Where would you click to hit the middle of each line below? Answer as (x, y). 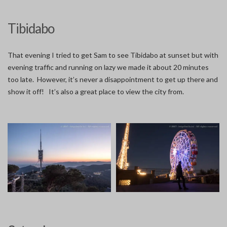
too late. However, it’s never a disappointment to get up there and (113, 80)
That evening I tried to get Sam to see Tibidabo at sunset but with (113, 55)
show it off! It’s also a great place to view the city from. (96, 92)
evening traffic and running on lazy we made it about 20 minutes (108, 67)
